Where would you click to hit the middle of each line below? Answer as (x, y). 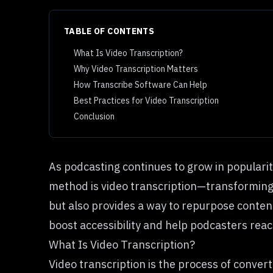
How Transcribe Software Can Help (140, 85)
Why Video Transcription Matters (136, 69)
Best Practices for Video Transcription (146, 101)
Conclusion (94, 116)
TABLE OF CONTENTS (109, 31)
